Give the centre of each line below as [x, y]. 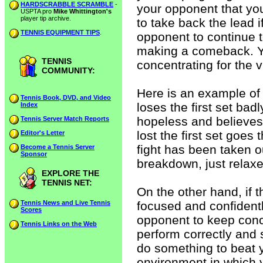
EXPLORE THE [70, 173]
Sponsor [34, 154]
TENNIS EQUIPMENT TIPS [60, 32]
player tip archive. [46, 18]
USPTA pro [37, 11]
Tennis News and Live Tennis [65, 203]
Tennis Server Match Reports [65, 119]
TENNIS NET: [67, 183]
